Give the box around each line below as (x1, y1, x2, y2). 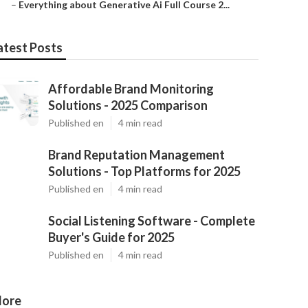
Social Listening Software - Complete (48, 213, 255, 228)
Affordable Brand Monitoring (48, 81, 214, 96)
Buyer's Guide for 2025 (48, 230, 175, 245)
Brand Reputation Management (48, 147, 225, 162)
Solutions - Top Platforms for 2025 (48, 164, 241, 179)
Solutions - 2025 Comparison (48, 98, 208, 113)
